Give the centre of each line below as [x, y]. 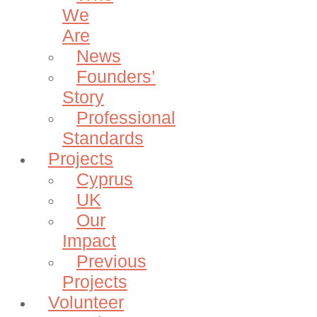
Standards [103, 138]
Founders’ [116, 76]
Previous [111, 261]
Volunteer [86, 302]
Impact [89, 240]
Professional [126, 117]
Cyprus [105, 179]
